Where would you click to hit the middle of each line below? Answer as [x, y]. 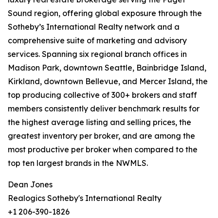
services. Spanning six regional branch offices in [97, 54]
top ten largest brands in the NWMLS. [78, 163]
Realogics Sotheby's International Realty [85, 198]
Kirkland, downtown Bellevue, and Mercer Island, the [108, 81]
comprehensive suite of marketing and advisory [97, 40]
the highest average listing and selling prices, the [100, 122]
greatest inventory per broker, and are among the [101, 136]
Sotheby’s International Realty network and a [94, 27]
